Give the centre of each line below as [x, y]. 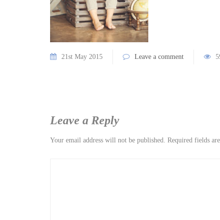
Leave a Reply [85, 120]
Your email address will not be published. [108, 140]
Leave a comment [159, 57]
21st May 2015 [82, 57]
